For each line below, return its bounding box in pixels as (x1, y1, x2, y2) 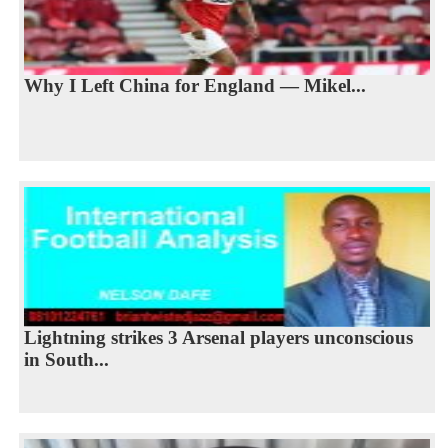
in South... (23, 349, 109, 371)
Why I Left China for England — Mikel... (23, 75, 366, 97)
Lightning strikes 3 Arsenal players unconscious (23, 327, 413, 349)
